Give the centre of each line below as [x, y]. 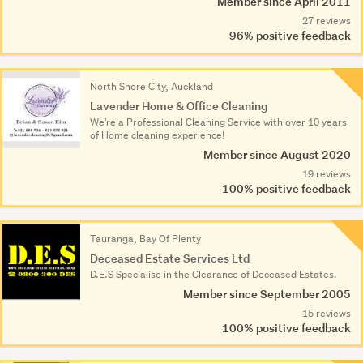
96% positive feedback [289, 36]
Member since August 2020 [277, 154]
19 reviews [327, 173]
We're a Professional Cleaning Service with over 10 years [218, 122]
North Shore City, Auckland [152, 86]
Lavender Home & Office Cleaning [179, 105]
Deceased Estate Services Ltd [170, 258]
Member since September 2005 [267, 293]
